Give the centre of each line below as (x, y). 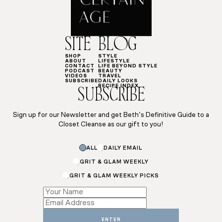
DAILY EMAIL (123, 148)
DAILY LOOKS (118, 81)
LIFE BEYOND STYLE (128, 66)
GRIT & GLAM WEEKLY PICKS (114, 176)
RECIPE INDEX (118, 86)
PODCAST (80, 71)
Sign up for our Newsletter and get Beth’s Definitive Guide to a (111, 115)
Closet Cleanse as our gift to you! (111, 125)
